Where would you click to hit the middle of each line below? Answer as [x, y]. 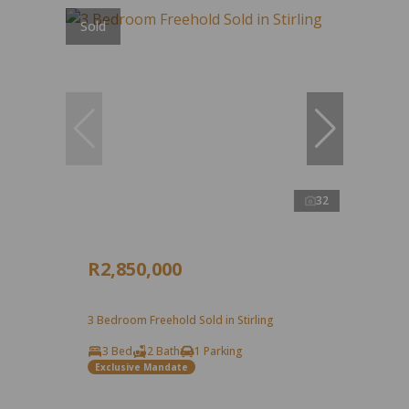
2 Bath [163, 351]
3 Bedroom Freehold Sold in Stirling [181, 320]
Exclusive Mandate [142, 367]
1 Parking [219, 351]
